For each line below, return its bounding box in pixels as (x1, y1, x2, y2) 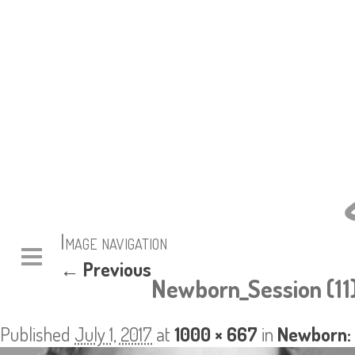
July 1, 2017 (74, 322, 152, 346)
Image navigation (60, 228, 167, 254)
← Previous (60, 257, 151, 281)
